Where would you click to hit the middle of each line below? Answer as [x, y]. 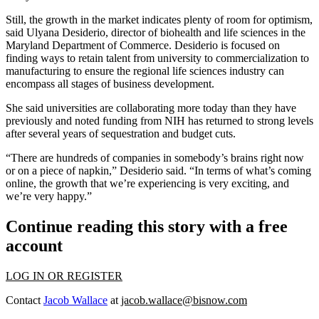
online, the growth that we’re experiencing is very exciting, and [147, 184]
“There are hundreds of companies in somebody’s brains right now [155, 158]
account [34, 246]
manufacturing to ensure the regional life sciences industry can [145, 71]
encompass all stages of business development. [110, 84]
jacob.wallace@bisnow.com [184, 300]
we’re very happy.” [49, 197]
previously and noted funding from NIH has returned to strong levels [159, 121]
